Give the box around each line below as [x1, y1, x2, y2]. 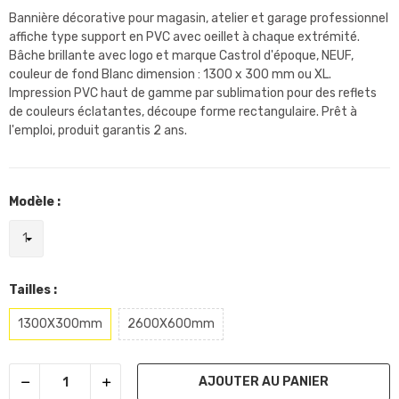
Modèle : [9, 194, 61, 210]
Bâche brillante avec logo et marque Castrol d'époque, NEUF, [9, 48, 354, 64]
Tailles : [9, 281, 57, 297]
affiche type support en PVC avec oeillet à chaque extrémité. [9, 29, 360, 45]
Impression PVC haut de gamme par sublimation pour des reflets [9, 85, 377, 102]
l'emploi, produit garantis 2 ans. [9, 123, 187, 139]
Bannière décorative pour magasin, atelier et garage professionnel [9, 11, 388, 27]
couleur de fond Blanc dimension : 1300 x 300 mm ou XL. [9, 67, 331, 83]
